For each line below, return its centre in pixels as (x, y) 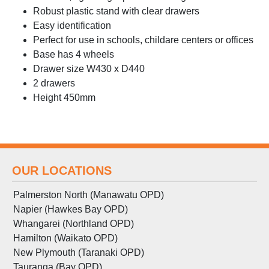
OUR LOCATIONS (62, 170)
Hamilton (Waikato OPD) (65, 238)
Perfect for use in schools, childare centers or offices (143, 40)
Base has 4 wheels (74, 54)
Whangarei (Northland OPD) (74, 223)
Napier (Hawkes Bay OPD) (71, 209)
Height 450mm (64, 97)
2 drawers (54, 83)
